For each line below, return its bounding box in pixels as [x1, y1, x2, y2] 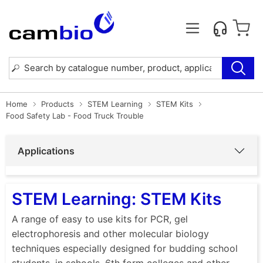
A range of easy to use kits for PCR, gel [12, 213, 188, 225]
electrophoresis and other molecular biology [12, 227, 209, 240]
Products [41, 99, 74, 109]
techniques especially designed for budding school [12, 242, 238, 254]
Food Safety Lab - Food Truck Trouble [6, 110, 144, 120]
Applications [18, 144, 75, 157]
